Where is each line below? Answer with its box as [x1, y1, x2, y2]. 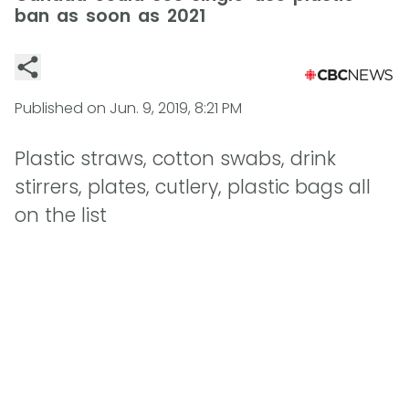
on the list [15, 202, 107, 229]
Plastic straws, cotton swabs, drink [15, 145, 336, 173]
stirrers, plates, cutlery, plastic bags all [15, 173, 371, 201]
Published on [15, 98, 110, 119]
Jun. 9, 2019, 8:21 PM [110, 98, 242, 119]
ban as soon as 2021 [15, 4, 205, 28]
